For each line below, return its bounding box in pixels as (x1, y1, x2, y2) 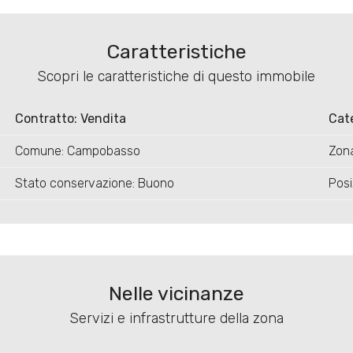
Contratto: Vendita (14, 111, 126, 127)
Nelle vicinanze (108, 282, 244, 306)
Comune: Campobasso (14, 143, 140, 159)
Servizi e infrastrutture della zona (69, 310, 284, 328)
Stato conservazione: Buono (14, 176, 174, 191)
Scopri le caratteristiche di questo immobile (37, 68, 316, 86)
